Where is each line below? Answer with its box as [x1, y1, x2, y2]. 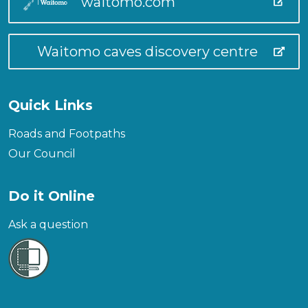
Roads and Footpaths [8, 127, 125, 140]
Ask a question [8, 218, 88, 231]
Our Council [8, 147, 76, 160]
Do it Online [8, 188, 95, 204]
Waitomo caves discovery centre [37, 43, 258, 60]
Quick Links [8, 97, 93, 113]
